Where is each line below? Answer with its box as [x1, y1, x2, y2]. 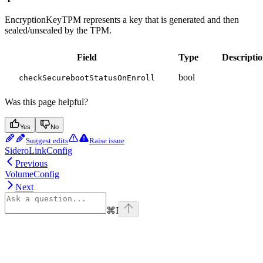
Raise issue [89, 136, 124, 146]
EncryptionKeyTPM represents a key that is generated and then [5, 15, 239, 25]
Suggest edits [26, 136, 68, 146]
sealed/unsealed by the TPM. [5, 25, 112, 36]
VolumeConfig [5, 169, 59, 180]
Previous [15, 159, 48, 169]
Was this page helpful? [5, 97, 88, 107]
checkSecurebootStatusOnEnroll [19, 73, 155, 83]
